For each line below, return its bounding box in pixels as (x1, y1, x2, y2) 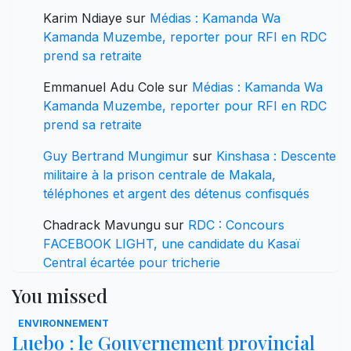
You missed (12, 282, 107, 308)
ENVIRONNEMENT (18, 317, 109, 329)
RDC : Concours (188, 216, 284, 233)
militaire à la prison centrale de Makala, (43, 166, 276, 183)
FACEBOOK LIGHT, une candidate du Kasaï (43, 235, 300, 251)
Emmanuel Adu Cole (43, 78, 165, 95)
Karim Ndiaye (43, 9, 122, 26)
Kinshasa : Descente (216, 147, 336, 164)
